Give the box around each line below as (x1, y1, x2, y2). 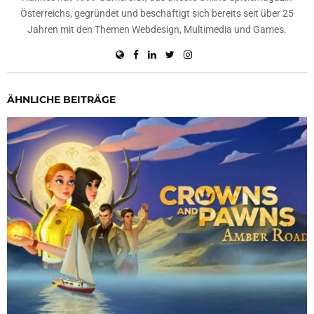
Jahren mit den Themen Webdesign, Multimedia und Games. (27, 24, 287, 36)
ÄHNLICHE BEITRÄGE (7, 93, 116, 107)
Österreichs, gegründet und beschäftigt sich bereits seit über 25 (20, 8, 294, 20)
